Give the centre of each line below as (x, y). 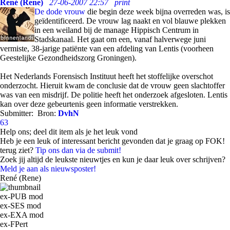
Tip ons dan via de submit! (78, 150)
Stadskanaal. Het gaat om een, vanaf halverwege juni (120, 39)
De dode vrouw (60, 12)
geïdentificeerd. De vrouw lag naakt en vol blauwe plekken (130, 21)
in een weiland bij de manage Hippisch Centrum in (117, 30)
